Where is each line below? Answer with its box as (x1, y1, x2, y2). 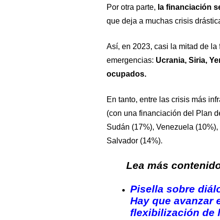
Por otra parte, (106, 2, 158, 11)
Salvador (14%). (106, 136, 163, 145)
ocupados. (106, 69, 146, 78)
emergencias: (106, 55, 156, 64)
